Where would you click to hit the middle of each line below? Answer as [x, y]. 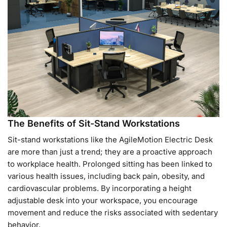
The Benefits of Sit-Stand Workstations [94, 123]
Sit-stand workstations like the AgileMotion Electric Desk [110, 139]
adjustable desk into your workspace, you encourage [103, 200]
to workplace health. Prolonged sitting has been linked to [110, 164]
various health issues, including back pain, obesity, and [106, 176]
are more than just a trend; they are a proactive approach [110, 152]
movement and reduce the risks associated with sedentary [113, 212]
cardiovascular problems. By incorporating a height [100, 188]
